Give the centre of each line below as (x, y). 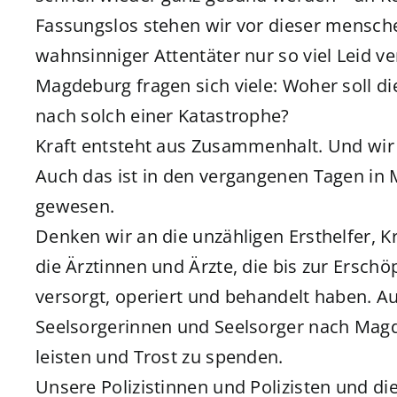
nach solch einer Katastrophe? (162, 116)
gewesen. (75, 206)
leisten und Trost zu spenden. (159, 357)
